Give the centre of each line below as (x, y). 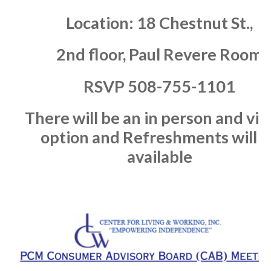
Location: (100, 23)
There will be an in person (120, 117)
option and (81, 137)
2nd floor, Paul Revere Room (159, 54)
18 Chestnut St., (195, 23)
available (159, 156)
